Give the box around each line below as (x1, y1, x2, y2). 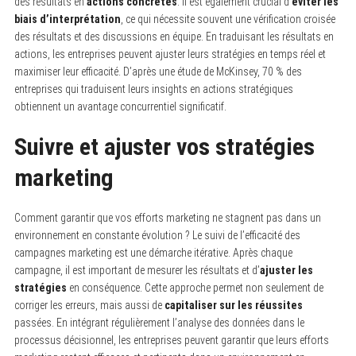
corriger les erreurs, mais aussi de (14, 298, 164, 311)
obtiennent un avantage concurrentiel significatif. (14, 99, 226, 113)
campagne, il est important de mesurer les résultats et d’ (14, 263, 260, 277)
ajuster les (259, 263, 313, 277)
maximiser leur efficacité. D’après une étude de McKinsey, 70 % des (14, 64, 302, 78)
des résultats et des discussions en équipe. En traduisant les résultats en (14, 29, 334, 43)
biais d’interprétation (14, 12, 121, 25)
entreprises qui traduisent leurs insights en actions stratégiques (14, 82, 293, 95)
